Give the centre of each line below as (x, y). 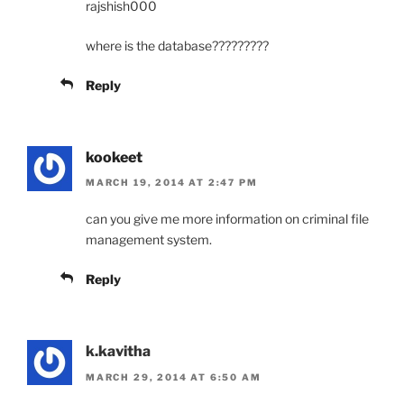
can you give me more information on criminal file (227, 219)
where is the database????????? (177, 45)
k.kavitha (118, 352)
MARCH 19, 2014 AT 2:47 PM (172, 183)
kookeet (114, 157)
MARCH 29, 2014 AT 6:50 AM (174, 376)
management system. (149, 240)
